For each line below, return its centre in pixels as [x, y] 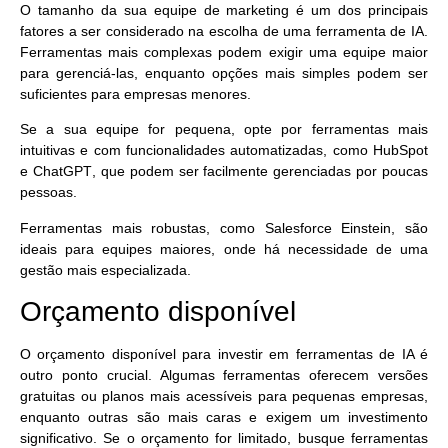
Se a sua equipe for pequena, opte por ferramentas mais [224, 129]
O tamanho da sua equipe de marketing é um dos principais [224, 10]
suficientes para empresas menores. [137, 94]
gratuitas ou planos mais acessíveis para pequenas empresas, [224, 396]
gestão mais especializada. [105, 269]
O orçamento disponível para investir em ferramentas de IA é [224, 354]
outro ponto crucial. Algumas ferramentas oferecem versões [224, 375]
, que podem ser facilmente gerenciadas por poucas [259, 171]
